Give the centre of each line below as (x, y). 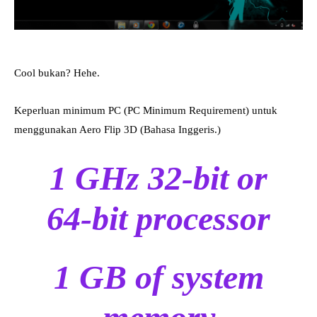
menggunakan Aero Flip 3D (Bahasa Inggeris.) (117, 130)
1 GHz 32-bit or (158, 178)
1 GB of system (158, 277)
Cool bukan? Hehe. (57, 73)
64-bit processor (158, 219)
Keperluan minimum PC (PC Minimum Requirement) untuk (146, 111)
